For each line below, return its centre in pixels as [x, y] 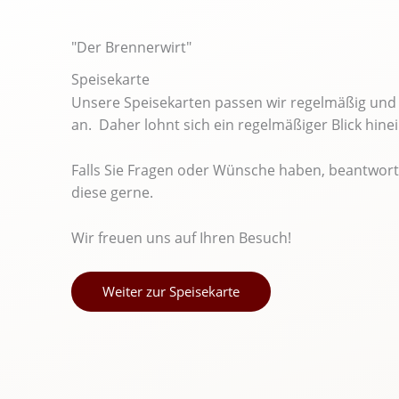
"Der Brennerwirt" [131, 48]
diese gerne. [112, 192]
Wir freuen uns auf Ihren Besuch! [181, 237]
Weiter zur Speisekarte [171, 292]
